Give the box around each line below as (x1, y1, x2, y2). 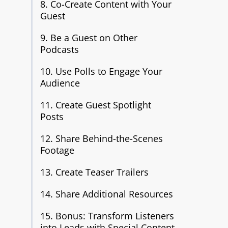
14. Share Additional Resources (40, 188, 173, 200)
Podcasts (40, 43, 79, 55)
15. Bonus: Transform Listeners (40, 210, 174, 222)
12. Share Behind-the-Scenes (40, 132, 163, 145)
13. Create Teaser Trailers (40, 166, 149, 178)
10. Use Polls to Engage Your (40, 65, 162, 77)
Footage (40, 144, 74, 156)
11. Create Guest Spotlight (40, 99, 151, 111)
